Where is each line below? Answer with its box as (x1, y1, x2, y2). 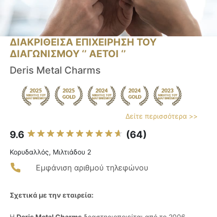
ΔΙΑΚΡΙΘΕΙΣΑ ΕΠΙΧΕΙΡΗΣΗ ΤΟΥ (10, 36, 156, 48)
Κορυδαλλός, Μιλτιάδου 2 (10, 148, 91, 156)
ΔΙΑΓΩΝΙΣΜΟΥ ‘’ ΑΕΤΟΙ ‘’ (10, 48, 126, 60)
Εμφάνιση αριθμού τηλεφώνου (36, 163, 148, 173)
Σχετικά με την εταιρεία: (10, 191, 93, 200)
